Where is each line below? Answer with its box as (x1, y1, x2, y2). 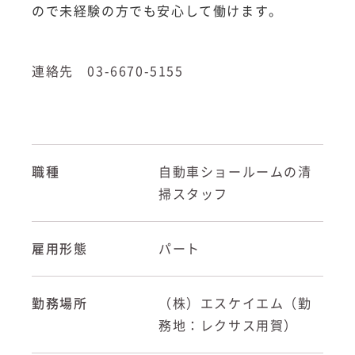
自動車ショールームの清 (158, 165, 312, 178)
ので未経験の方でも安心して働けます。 (32, 4, 283, 17)
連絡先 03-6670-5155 (32, 64, 184, 78)
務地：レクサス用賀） (158, 319, 299, 332)
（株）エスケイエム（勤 (158, 296, 312, 310)
